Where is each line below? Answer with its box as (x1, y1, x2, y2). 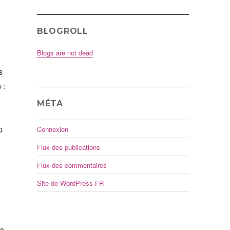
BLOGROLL (36, 26, 88, 36)
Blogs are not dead (36, 48, 93, 58)
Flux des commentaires (36, 160, 107, 170)
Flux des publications (36, 142, 100, 152)
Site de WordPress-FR (36, 178, 104, 188)
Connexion (36, 124, 68, 134)
